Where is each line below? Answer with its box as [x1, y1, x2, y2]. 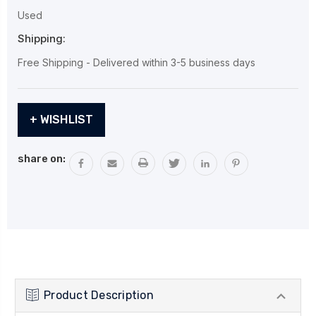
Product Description [44, 288, 154, 302]
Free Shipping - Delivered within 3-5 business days [18, 56, 255, 68]
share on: [18, 152, 66, 165]
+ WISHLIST [40, 112, 93, 126]
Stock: [18, 119, 51, 133]
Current [18, 104, 59, 117]
